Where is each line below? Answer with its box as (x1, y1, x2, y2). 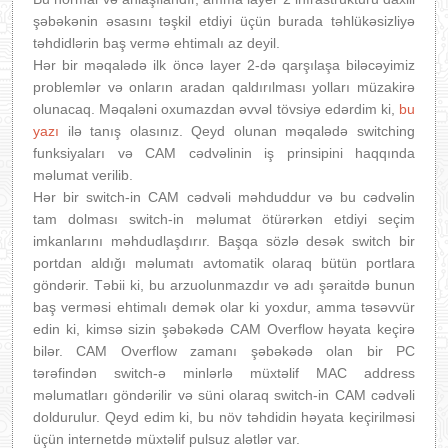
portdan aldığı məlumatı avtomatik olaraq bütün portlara (33, 255, 415, 271)
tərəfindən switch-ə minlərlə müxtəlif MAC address (33, 365, 415, 381)
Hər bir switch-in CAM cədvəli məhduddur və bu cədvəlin (33, 189, 415, 205)
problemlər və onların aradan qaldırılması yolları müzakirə (33, 79, 415, 95)
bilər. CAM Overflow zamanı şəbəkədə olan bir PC (33, 343, 415, 359)
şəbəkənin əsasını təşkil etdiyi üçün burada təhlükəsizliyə (33, 13, 415, 29)
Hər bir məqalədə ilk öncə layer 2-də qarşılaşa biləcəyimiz (33, 57, 415, 73)
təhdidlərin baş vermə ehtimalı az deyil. (33, 35, 280, 51)
